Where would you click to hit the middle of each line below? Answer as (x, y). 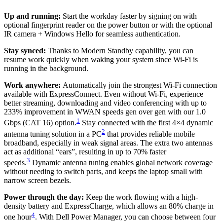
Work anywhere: (32, 85)
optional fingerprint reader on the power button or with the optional (108, 25)
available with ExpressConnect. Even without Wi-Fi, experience (104, 94)
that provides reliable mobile (150, 134)
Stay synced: (25, 51)
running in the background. (46, 69)
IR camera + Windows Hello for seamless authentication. (92, 34)
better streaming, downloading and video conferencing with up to (105, 103)
